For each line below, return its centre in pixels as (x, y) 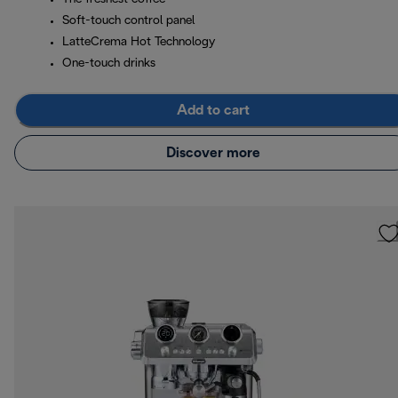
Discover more (213, 153)
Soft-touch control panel (128, 21)
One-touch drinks (109, 64)
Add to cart (213, 110)
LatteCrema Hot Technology (139, 43)
